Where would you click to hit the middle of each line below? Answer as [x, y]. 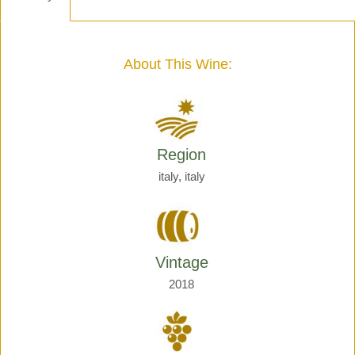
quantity [51, 48]
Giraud [49, 33]
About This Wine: [177, 64]
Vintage [181, 262]
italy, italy [181, 176]
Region [181, 155]
